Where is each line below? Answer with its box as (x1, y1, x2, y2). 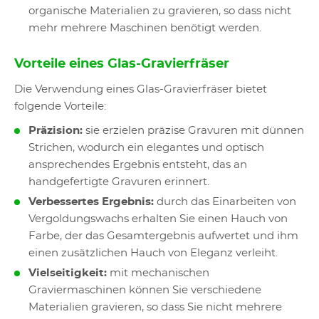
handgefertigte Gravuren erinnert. (28, 177, 209, 187)
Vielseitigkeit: (28, 268, 107, 278)
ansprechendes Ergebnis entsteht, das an (28, 159, 247, 170)
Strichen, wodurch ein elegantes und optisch (28, 142, 264, 153)
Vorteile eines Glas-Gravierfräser (14, 58, 229, 70)
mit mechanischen (107, 268, 209, 278)
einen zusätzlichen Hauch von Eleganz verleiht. (28, 248, 278, 258)
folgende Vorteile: (14, 101, 106, 112)
